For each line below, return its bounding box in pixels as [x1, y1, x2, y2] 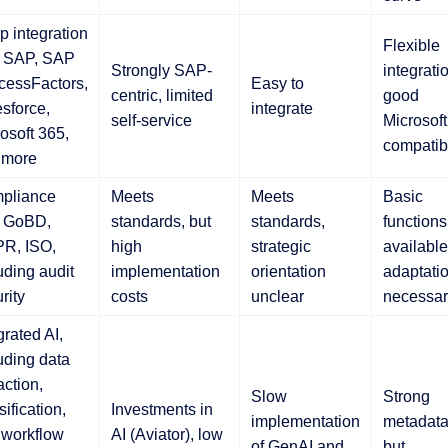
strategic [250, 237, 311, 255]
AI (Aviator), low [110, 425, 223, 443]
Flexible [382, 36, 440, 54]
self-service [110, 111, 192, 129]
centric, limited [110, 86, 213, 104]
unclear [250, 287, 304, 305]
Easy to [250, 74, 304, 92]
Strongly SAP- [110, 61, 212, 79]
